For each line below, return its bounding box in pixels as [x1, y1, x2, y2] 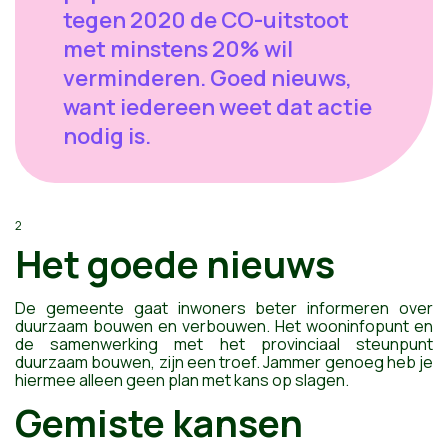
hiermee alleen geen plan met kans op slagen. [15, 368, 349, 391]
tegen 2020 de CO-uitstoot [63, 5, 349, 35]
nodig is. [63, 121, 151, 151]
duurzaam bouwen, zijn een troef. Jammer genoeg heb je [15, 350, 433, 373]
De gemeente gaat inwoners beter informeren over [15, 296, 433, 319]
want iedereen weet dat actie [63, 92, 372, 122]
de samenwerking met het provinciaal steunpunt [15, 332, 433, 355]
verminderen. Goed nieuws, [63, 63, 352, 93]
